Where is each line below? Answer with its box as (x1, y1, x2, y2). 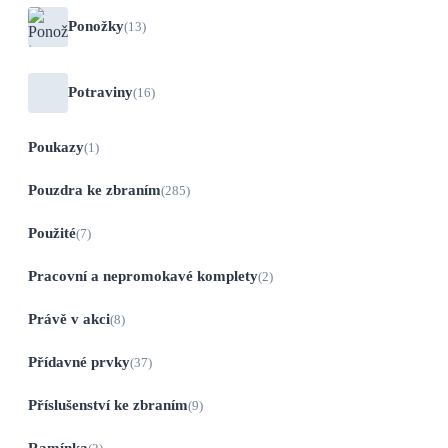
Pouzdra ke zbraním (28, 181, 161, 198)
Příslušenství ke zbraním (28, 396, 188, 413)
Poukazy (28, 138, 84, 155)
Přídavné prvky (28, 353, 130, 370)
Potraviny (68, 84, 133, 101)
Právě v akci (28, 310, 110, 327)
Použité (28, 224, 76, 241)
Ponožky (68, 18, 124, 35)
